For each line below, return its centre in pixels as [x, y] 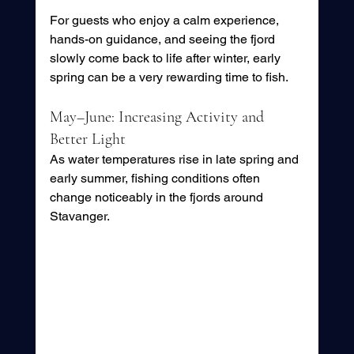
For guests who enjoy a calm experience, [166, 21]
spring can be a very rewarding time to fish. [169, 77]
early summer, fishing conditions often [156, 179]
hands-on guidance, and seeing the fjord [164, 40]
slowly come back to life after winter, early [166, 58]
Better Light [87, 139]
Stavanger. [79, 217]
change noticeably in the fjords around [158, 198]
